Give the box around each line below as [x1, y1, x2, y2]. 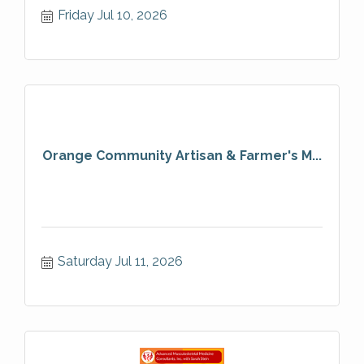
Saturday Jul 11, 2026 [58, 253, 183, 269]
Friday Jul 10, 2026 [58, 7, 167, 23]
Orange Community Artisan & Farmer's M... [42, 148, 322, 163]
